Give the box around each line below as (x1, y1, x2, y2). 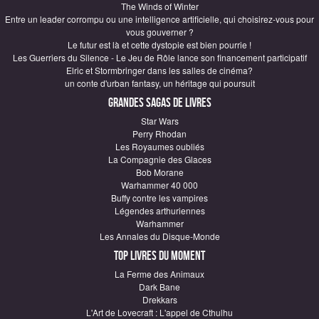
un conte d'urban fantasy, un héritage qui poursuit (64, 76, 255, 89)
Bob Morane (135, 165, 184, 178)
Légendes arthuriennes (114, 204, 205, 216)
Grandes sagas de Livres (108, 95, 211, 110)
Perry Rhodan (132, 127, 187, 140)
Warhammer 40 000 (121, 178, 198, 191)
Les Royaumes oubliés (115, 140, 204, 152)
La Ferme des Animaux (115, 267, 204, 280)
